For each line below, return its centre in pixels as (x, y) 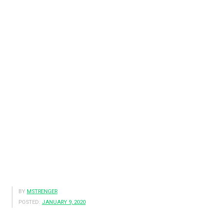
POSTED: (29, 202)
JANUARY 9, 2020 (64, 202)
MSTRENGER (42, 191)
